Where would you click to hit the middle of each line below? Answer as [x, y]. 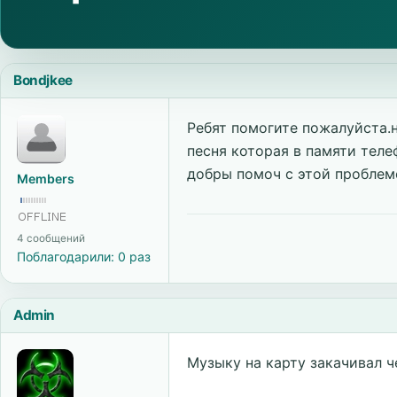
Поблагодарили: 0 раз [84, 257]
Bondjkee [43, 80]
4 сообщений [51, 238]
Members [46, 179]
